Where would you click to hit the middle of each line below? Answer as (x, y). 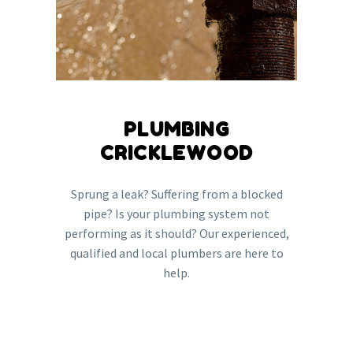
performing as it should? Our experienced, (176, 233)
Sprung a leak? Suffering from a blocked (176, 193)
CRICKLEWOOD (176, 153)
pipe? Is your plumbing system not (176, 213)
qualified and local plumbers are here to (176, 253)
